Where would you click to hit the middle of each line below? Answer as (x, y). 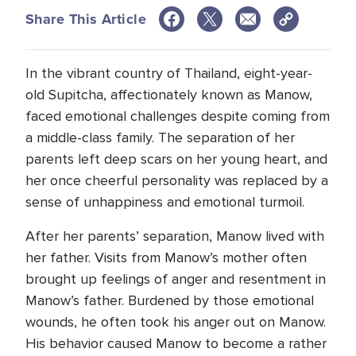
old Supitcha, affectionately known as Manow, (169, 95)
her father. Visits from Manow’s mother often (166, 258)
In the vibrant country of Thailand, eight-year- (169, 74)
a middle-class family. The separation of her (160, 138)
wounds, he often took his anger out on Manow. (176, 322)
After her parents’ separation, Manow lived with (175, 236)
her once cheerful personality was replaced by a (177, 181)
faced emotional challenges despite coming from (178, 116)
